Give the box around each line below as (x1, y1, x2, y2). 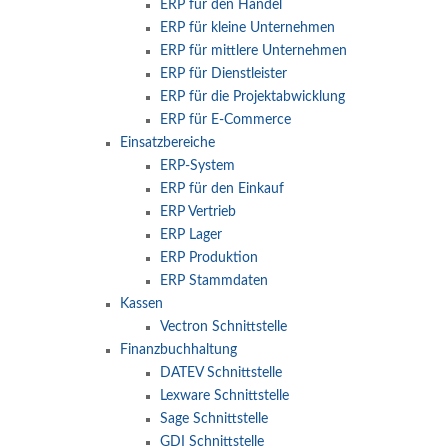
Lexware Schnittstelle (160, 389, 289, 403)
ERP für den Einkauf (160, 182, 284, 196)
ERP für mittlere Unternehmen (160, 44, 347, 58)
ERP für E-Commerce (160, 113, 291, 127)
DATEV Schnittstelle (160, 366, 282, 380)
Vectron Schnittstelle (160, 320, 287, 334)
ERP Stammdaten (160, 274, 268, 288)
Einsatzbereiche (120, 136, 215, 150)
